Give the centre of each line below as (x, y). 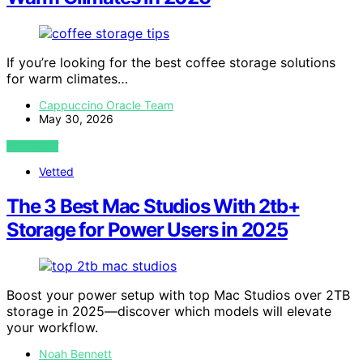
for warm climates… (67, 78)
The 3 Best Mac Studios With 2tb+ (153, 206)
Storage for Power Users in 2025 (147, 229)
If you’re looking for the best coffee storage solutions (171, 62)
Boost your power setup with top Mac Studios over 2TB (178, 295)
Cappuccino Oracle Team (106, 105)
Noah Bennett (75, 353)
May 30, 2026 (76, 118)
